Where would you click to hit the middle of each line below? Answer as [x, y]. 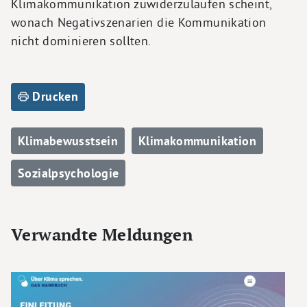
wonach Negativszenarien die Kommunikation [139, 22]
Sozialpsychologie [69, 173]
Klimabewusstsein [68, 140]
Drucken [54, 96]
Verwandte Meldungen [102, 234]
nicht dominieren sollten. [81, 40]
